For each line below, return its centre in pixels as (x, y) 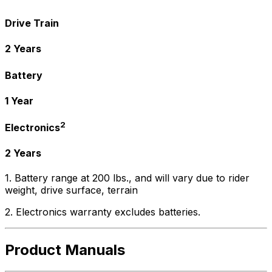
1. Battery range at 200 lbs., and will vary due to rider (127, 178)
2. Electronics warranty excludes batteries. (103, 212)
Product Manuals (65, 250)
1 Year (19, 100)
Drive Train (32, 23)
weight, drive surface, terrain (71, 190)
